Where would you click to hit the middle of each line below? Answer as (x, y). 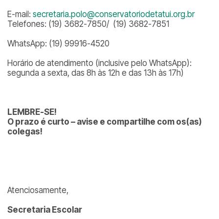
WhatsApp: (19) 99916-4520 (58, 44)
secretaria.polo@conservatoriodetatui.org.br (114, 14)
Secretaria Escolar (45, 210)
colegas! (25, 131)
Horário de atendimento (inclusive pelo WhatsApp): (99, 63)
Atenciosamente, (38, 190)
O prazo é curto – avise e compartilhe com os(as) (105, 122)
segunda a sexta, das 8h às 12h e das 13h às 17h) (96, 73)
